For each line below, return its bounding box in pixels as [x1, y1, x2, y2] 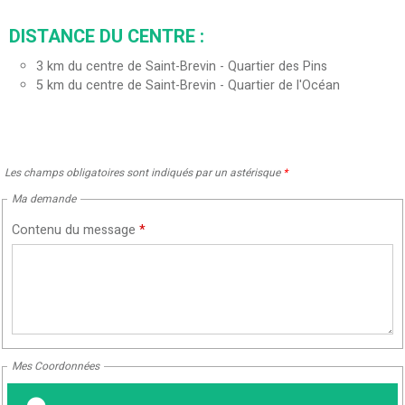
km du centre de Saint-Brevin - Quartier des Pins [47, 57, 327, 77]
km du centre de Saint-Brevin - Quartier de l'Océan [47, 76, 340, 96]
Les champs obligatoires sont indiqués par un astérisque [5, 165, 283, 182]
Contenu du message [12, 221, 139, 240]
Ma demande [12, 191, 76, 208]
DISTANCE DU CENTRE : [9, 24, 204, 51]
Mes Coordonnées [12, 358, 99, 375]
